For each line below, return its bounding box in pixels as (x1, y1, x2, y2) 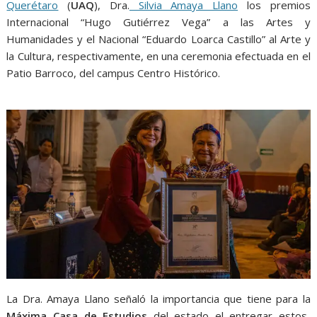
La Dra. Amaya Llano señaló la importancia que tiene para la (6, 291, 311, 306)
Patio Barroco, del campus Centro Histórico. (6, 66, 221, 81)
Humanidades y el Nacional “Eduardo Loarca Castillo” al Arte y (6, 32, 311, 47)
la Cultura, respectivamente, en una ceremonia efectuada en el (6, 49, 311, 64)
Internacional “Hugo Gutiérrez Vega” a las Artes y (6, 15, 311, 30)
